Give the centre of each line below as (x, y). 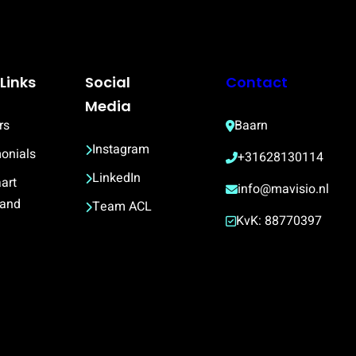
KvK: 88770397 (279, 221)
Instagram (121, 149)
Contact (257, 82)
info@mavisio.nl (284, 189)
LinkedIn (117, 178)
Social (108, 82)
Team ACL (122, 207)
